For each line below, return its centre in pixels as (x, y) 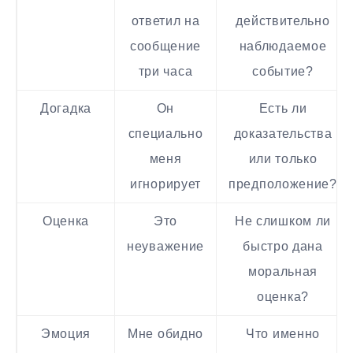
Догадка (66, 109)
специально (165, 134)
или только (283, 159)
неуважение (165, 247)
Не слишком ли (283, 221)
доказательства (283, 134)
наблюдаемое (283, 46)
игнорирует (165, 184)
